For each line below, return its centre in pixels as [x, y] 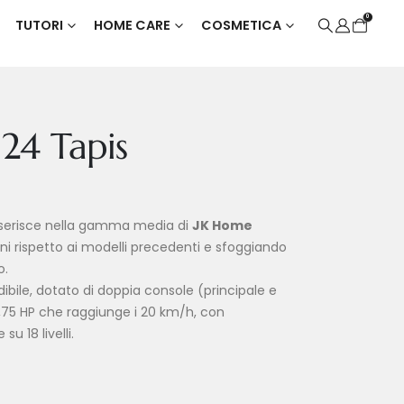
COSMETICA [241, 25]
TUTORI [39, 25]
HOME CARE [132, 25]
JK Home [223, 225]
